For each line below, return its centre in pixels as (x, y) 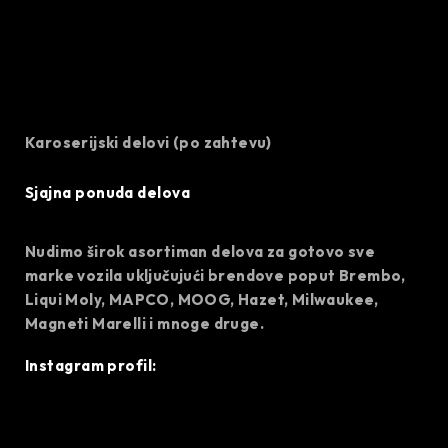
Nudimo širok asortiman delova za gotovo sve (200, 252)
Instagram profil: (91, 366)
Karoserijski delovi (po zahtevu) (148, 143)
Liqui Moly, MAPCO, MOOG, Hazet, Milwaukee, (202, 300)
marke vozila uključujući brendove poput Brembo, (215, 276)
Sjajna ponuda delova (107, 193)
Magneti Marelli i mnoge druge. (144, 324)
